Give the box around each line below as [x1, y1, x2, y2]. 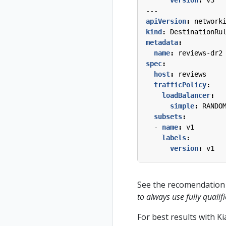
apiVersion [146, 17, 186, 25]
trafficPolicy [154, 80, 206, 89]
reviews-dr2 [178, 48, 222, 57]
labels [162, 133, 186, 142]
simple [170, 101, 194, 110]
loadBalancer [162, 91, 210, 99]
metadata [146, 38, 178, 46]
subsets [154, 112, 182, 121]
